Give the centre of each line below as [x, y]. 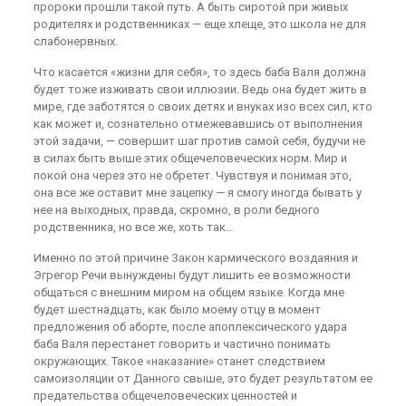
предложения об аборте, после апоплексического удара [190, 327]
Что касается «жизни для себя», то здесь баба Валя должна [199, 72]
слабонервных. [75, 41]
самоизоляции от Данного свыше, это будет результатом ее [203, 378]
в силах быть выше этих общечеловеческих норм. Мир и [190, 158]
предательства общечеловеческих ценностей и [165, 396]
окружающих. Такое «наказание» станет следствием [179, 361]
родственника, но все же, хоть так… [133, 227]
